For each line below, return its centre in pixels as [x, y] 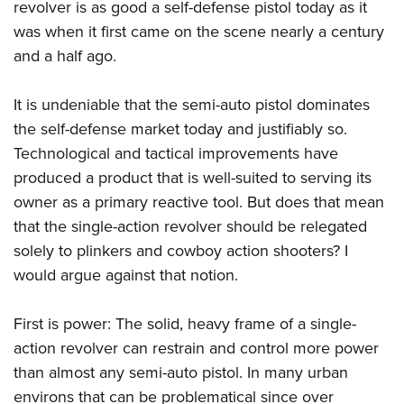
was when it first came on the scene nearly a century [199, 32]
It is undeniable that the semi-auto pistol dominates [192, 105]
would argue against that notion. [126, 275]
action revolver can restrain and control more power [196, 349]
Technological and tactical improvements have [176, 154]
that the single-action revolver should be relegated [190, 227]
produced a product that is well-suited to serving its [193, 178]
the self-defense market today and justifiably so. [180, 129]
